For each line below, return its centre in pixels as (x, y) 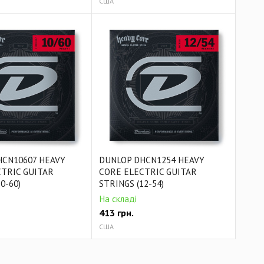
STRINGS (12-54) (132, 183)
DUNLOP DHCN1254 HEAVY (152, 160)
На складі (118, 199)
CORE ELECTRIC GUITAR (148, 171)
